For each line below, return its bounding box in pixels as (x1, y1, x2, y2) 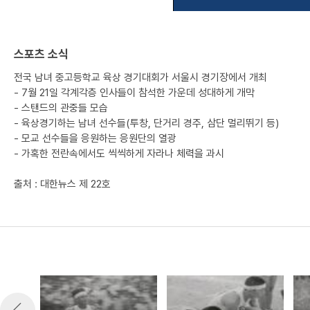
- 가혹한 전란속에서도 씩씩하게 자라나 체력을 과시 (14, 147, 224, 160)
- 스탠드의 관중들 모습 (14, 102, 108, 114)
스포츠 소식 (14, 47, 69, 61)
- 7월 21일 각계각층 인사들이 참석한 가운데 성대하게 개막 (14, 86, 255, 99)
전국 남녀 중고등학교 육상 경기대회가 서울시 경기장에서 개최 (14, 71, 267, 84)
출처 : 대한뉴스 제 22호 (14, 178, 111, 190)
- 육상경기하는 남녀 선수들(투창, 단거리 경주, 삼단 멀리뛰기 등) (14, 117, 279, 129)
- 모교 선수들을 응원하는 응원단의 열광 (14, 132, 176, 145)
